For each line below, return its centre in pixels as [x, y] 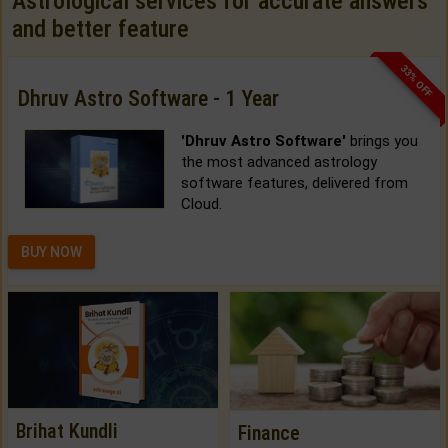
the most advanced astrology [278, 161]
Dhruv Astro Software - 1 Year [148, 98]
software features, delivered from [294, 182]
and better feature [100, 28]
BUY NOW [51, 251]
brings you [381, 140]
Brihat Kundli [67, 430]
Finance [269, 433]
